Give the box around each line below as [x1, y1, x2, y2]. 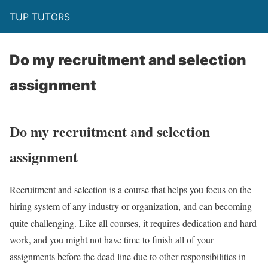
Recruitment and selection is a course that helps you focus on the [10, 182, 251, 196]
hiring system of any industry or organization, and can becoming [10, 199, 252, 212]
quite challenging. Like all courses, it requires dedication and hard [10, 216, 257, 229]
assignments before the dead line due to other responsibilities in [10, 249, 246, 263]
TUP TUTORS [10, 11, 70, 23]
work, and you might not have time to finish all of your [10, 233, 214, 246]
